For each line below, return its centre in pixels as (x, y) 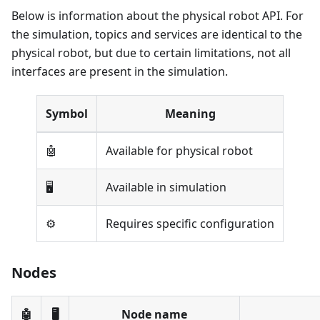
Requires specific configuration (190, 224)
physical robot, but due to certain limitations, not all (151, 53)
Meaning (190, 114)
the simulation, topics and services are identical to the (157, 35)
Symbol (67, 114)
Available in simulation (166, 187)
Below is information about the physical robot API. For (157, 16)
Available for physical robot (179, 151)
